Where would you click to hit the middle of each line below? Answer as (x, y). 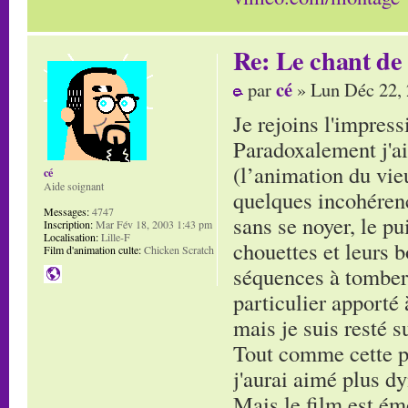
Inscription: (68, 224)
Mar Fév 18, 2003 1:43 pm (153, 224)
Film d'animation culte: (92, 249)
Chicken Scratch (178, 249)
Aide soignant (74, 185)
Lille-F (114, 236)
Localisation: (71, 236)
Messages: (66, 211)
